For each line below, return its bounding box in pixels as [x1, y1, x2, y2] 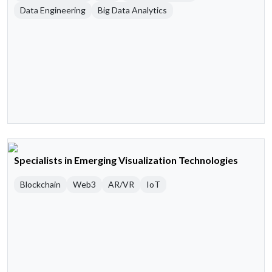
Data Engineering [20, 5, 86, 16]
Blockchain [20, 179, 61, 190]
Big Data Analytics [98, 5, 167, 16]
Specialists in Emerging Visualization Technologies [14, 154, 238, 166]
